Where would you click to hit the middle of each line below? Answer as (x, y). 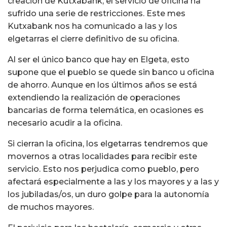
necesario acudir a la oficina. (65, 123)
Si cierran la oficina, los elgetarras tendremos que (108, 144)
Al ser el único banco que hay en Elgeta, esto (99, 60)
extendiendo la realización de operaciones (94, 98)
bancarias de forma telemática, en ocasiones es (106, 110)
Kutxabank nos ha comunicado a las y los (92, 26)
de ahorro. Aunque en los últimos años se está (102, 85)
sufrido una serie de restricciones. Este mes (97, 14)
